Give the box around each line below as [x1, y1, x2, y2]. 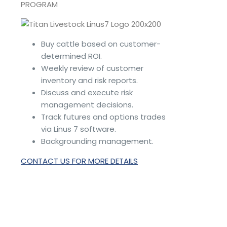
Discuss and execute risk [41, 87, 133, 98]
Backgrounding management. [41, 135, 154, 146]
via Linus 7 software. [41, 123, 116, 134]
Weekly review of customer [41, 62, 143, 73]
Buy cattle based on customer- [41, 38, 161, 49]
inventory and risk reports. [41, 74, 138, 86]
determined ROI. [41, 50, 102, 61]
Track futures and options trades [41, 111, 166, 122]
